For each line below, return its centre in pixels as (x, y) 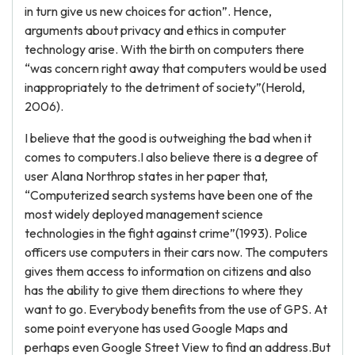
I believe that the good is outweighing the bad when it (168, 138)
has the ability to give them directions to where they (164, 290)
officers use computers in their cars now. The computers (176, 252)
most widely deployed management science (144, 214)
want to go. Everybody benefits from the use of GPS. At (176, 309)
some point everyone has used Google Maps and (156, 328)
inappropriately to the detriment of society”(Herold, (165, 87)
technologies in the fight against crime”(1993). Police (166, 233)
